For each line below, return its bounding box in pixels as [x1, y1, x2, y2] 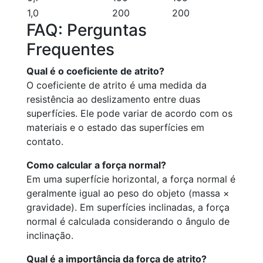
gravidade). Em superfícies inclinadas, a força [26, 201, 230, 213]
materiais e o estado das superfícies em [26, 122, 204, 133]
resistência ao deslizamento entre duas [26, 93, 200, 105]
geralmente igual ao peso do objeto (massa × [26, 187, 230, 199]
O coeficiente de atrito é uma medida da [26, 79, 207, 91]
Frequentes [26, 39, 114, 59]
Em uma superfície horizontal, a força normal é [26, 173, 235, 185]
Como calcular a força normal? [26, 159, 166, 171]
